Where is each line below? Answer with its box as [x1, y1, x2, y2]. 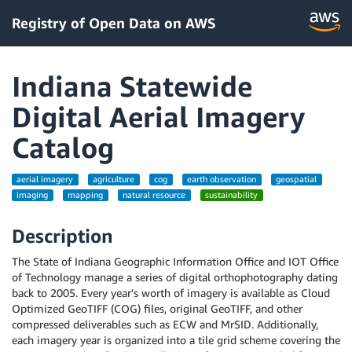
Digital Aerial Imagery [12, 100, 305, 134]
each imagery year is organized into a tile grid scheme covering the [12, 333, 340, 346]
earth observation [187, 174, 257, 184]
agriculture [93, 174, 135, 184]
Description [12, 225, 113, 247]
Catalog [12, 130, 114, 164]
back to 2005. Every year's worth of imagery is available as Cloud [12, 286, 330, 299]
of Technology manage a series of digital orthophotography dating [12, 270, 338, 284]
